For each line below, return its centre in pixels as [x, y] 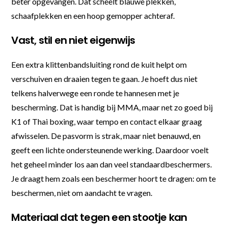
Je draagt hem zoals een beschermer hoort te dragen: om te [114, 179]
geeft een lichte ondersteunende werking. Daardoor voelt [110, 150]
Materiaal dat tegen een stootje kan [99, 218]
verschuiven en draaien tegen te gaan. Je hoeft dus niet [105, 79]
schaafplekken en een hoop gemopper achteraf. [93, 16]
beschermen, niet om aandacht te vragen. [82, 193]
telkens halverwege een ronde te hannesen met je [95, 93]
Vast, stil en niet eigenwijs [73, 40]
